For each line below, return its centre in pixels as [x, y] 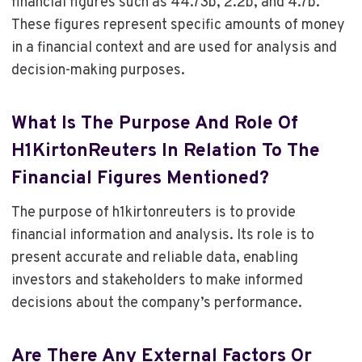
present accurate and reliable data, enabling [154, 259]
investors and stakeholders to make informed [157, 281]
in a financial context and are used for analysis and [174, 48]
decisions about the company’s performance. [156, 304]
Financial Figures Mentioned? [140, 179]
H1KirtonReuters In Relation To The [165, 151]
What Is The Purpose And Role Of [154, 124]
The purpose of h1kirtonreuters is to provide [153, 213]
